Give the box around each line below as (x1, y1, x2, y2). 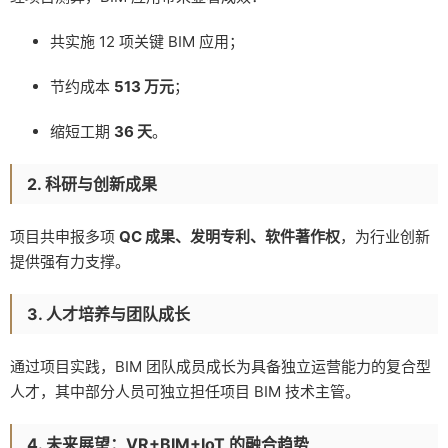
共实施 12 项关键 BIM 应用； (50, 31, 244, 51)
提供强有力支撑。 (10, 251, 130, 271)
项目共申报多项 (10, 226, 119, 246)
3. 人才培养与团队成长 (27, 303, 190, 324)
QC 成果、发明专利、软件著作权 (119, 226, 340, 246)
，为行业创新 (340, 226, 430, 246)
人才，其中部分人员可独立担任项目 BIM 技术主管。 (10, 381, 360, 401)
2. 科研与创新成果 (27, 173, 157, 194)
